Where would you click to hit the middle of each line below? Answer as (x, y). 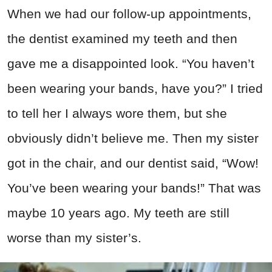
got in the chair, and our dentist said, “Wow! (133, 163)
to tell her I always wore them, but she (117, 114)
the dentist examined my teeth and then (122, 39)
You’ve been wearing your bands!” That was (134, 188)
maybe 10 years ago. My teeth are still (118, 213)
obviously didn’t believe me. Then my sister (133, 138)
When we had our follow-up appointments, (129, 14)
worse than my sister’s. (74, 238)
